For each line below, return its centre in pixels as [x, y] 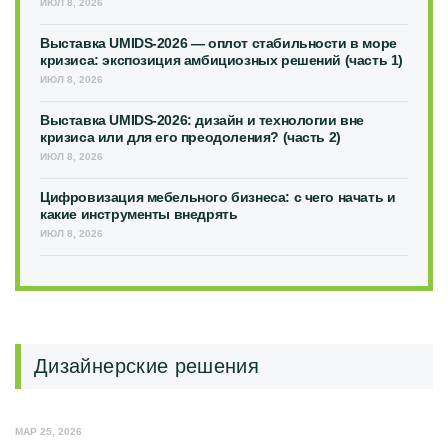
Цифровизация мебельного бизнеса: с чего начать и [218, 196]
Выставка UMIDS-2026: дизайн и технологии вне [202, 119]
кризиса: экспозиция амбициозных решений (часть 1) [222, 59]
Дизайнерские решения [147, 366]
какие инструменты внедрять [139, 213]
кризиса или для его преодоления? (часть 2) [190, 136]
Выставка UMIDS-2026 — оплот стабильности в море [218, 42]
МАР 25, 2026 [48, 431]
